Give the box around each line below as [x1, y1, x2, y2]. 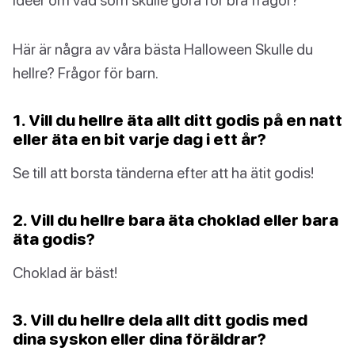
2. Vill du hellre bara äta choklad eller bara [13, 209, 338, 229]
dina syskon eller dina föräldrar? [13, 328, 266, 348]
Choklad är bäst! [13, 262, 117, 281]
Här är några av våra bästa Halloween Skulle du [13, 39, 313, 58]
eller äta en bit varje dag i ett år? [13, 128, 266, 148]
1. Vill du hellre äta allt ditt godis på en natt [13, 109, 342, 129]
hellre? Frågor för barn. [13, 63, 158, 82]
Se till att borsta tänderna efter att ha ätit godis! [13, 162, 314, 181]
